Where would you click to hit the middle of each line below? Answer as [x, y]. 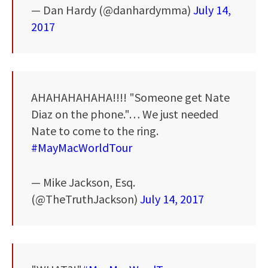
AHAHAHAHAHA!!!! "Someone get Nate [130, 97]
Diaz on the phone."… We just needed [125, 114]
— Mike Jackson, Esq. [83, 182]
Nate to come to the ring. [95, 130]
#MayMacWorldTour [82, 147]
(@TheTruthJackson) [86, 199]
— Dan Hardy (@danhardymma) [112, 10]
